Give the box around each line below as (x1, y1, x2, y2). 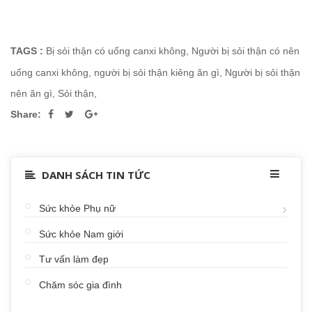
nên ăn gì (10, 88, 52, 100)
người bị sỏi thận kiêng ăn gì (94, 67, 219, 79)
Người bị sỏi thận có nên (192, 45, 299, 57)
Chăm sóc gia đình (39, 279, 122, 290)
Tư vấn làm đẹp (39, 253, 109, 265)
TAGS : (10, 45, 43, 57)
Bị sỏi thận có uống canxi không (46, 45, 186, 57)
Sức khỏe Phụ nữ (39, 203, 116, 214)
